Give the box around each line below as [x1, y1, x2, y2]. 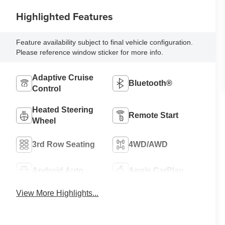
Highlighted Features [16, 9, 114, 24]
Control [32, 84, 61, 93]
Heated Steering [32, 105, 94, 114]
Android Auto [32, 166, 84, 175]
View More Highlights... [16, 188, 99, 197]
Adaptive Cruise [32, 73, 94, 82]
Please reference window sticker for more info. [16, 48, 164, 56]
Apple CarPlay [129, 166, 184, 175]
